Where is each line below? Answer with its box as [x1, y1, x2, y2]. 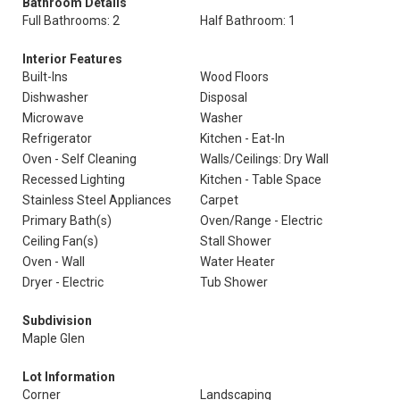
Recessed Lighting [22, 172, 125, 187]
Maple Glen [22, 331, 85, 346]
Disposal [200, 90, 247, 104]
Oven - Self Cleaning [22, 152, 137, 166]
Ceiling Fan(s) [22, 234, 98, 248]
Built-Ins [22, 70, 68, 84]
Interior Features [22, 52, 122, 66]
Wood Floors [200, 70, 269, 84]
